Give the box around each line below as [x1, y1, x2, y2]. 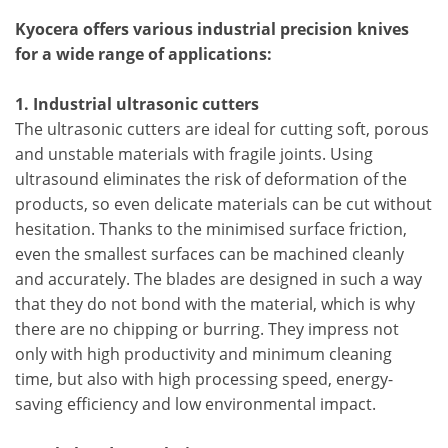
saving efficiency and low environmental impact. [15, 393, 376, 415]
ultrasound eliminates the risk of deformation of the [15, 168, 407, 190]
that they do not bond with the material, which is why [15, 293, 415, 315]
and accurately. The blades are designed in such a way [15, 268, 422, 290]
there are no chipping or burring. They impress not [15, 318, 399, 340]
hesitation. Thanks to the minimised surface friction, [15, 218, 407, 240]
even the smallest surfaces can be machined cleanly [15, 243, 404, 265]
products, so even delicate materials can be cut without [15, 193, 432, 215]
